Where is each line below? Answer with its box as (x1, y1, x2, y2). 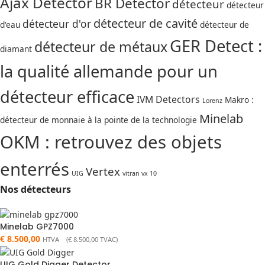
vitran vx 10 (122, 169, 157, 177)
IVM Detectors (137, 92, 200, 106)
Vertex (86, 163, 120, 179)
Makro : (225, 93, 254, 105)
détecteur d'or (22, 16, 91, 31)
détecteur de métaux (34, 37, 167, 56)
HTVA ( (43, 235, 68, 244)
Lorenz (202, 96, 222, 105)
